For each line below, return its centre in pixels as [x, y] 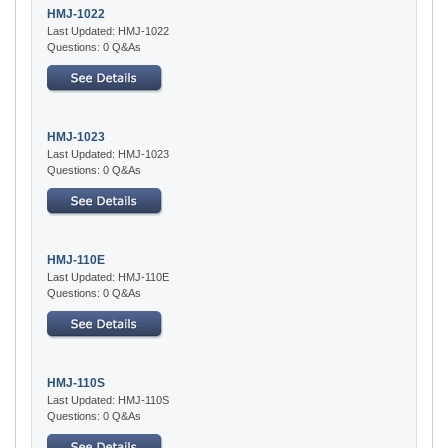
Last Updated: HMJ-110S [108, 399]
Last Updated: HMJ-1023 [108, 153]
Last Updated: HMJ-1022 [108, 30]
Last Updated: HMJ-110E [108, 276]
